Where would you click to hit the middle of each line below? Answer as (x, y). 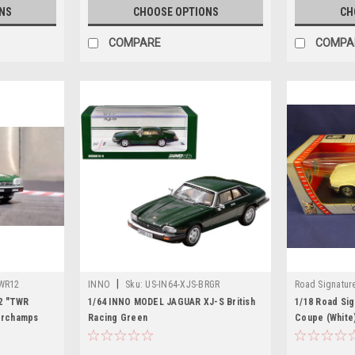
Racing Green (118, 317)
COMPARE (135, 42)
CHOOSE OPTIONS (176, 11)
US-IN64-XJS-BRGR (183, 284)
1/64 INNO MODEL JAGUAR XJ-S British (172, 302)
